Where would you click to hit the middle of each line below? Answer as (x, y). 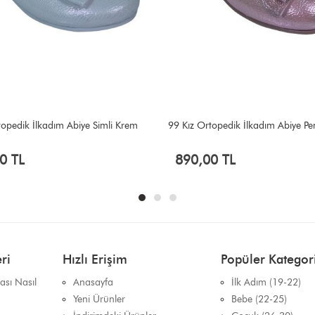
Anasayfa (93, 282)
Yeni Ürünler (99, 299)
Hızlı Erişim (95, 259)
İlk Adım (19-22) (266, 282)
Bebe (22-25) (259, 299)
